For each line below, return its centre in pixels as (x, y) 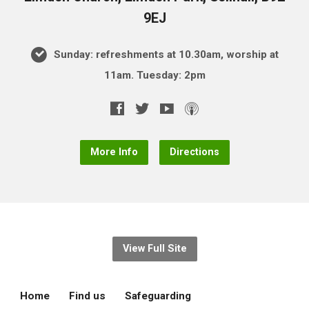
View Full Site (154, 248)
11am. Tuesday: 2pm (154, 75)
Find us (88, 296)
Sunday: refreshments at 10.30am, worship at (165, 54)
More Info (114, 152)
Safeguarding (158, 296)
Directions (194, 152)
